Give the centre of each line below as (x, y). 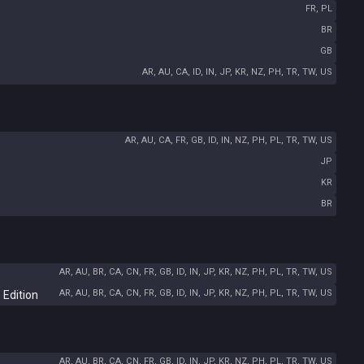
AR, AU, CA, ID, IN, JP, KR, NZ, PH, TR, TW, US (237, 72)
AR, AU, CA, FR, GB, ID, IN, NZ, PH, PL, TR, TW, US (229, 140)
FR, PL (319, 9)
